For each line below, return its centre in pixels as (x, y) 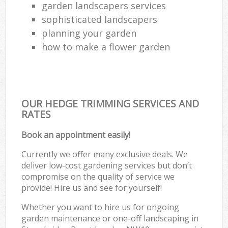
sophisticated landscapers (100, 19)
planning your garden (89, 33)
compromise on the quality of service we (98, 176)
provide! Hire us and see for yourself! (92, 188)
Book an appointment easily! (76, 135)
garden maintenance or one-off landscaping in (110, 218)
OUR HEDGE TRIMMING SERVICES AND (110, 103)
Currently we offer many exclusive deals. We (105, 154)
